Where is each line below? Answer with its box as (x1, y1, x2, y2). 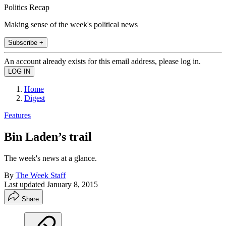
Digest (24, 93, 45, 102)
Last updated (4, 180, 47, 189)
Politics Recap (4, 3, 49, 12)
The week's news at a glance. (4, 153, 97, 162)
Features (4, 110, 31, 120)
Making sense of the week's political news (4, 20, 138, 29)
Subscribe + (8, 38, 43, 46)
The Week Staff (16, 171, 66, 180)
